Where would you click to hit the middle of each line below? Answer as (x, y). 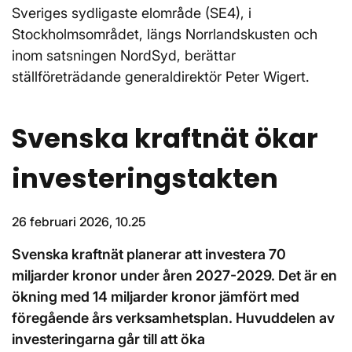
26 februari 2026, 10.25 (79, 222)
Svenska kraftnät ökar (165, 139)
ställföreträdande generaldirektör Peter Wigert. (161, 77)
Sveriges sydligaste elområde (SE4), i (132, 13)
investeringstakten (145, 179)
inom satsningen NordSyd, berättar (124, 56)
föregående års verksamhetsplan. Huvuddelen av (173, 318)
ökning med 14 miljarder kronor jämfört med (156, 297)
